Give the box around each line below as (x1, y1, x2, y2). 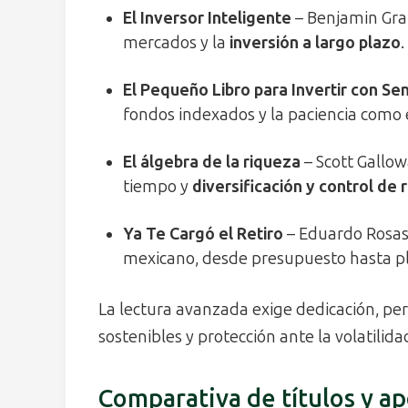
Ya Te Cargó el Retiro (123, 224, 283, 245)
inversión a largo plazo (229, 33, 401, 54)
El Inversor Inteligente (123, 8, 291, 29)
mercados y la (123, 33, 229, 54)
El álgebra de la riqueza (123, 152, 301, 173)
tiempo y (123, 177, 192, 198)
